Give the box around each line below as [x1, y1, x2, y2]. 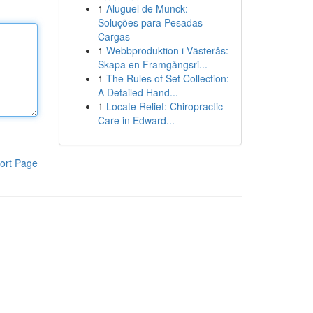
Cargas [97, 29, 130, 43]
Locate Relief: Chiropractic [105, 99, 223, 113]
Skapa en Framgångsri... [97, 57, 208, 71]
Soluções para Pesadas [97, 15, 203, 29]
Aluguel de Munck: [105, 1, 188, 15]
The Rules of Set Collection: [105, 71, 229, 85]
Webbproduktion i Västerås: [105, 43, 228, 57]
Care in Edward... [97, 113, 175, 127]
